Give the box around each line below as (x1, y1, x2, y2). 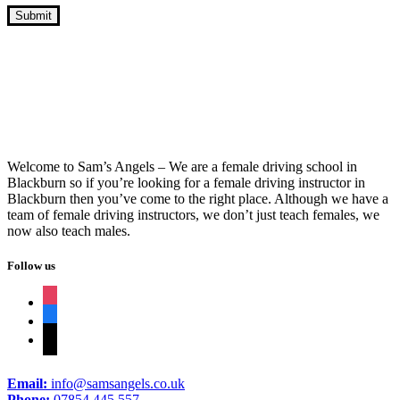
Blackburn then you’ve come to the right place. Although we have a (7, 190, 388, 206)
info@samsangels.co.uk (47, 375, 185, 391)
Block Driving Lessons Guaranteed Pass (7, 86, 372, 110)
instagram (42, 291, 96, 307)
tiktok (42, 329, 74, 345)
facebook (42, 310, 94, 326)
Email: (7, 375, 47, 391)
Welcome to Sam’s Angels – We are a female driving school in (7, 158, 357, 174)
